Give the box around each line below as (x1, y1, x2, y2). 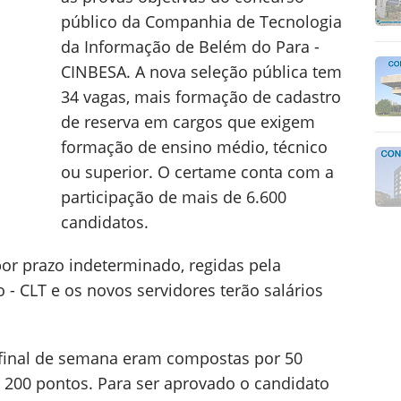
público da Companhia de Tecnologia (61, 11, 342, 32)
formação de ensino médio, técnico (61, 136, 328, 158)
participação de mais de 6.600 (61, 186, 286, 208)
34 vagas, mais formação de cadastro (61, 86, 341, 107)
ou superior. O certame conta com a (61, 161, 334, 183)
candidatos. (61, 211, 153, 233)
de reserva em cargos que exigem (61, 111, 315, 132)
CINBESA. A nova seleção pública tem (61, 61, 342, 82)
